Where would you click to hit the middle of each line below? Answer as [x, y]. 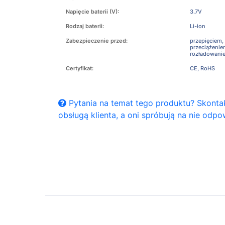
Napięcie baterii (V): [92, 12]
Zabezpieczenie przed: [97, 41]
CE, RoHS [202, 68]
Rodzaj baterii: [85, 26]
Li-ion [197, 26]
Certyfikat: [80, 68]
